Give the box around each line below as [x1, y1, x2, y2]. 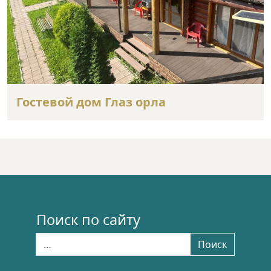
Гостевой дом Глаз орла [16, 93, 166, 110]
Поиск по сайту [36, 209, 140, 229]
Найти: [36, 232, 68, 246]
